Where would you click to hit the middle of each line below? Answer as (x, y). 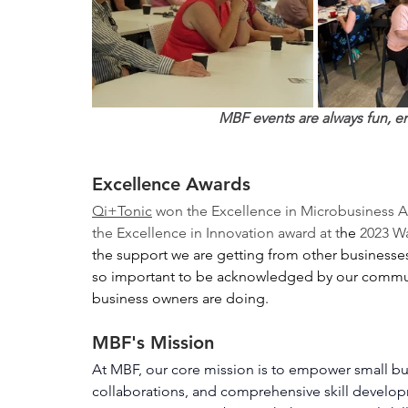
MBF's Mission (153, 343)
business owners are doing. (182, 299)
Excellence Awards (171, 184)
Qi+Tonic (122, 211)
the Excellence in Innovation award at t (216, 233)
